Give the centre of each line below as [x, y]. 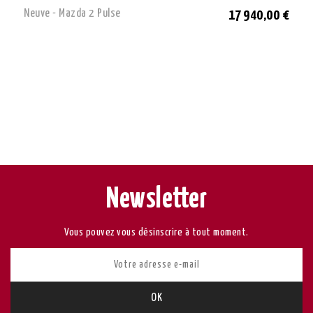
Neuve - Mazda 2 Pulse [72, 14]
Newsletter [156, 200]
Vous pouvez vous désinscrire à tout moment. [156, 233]
